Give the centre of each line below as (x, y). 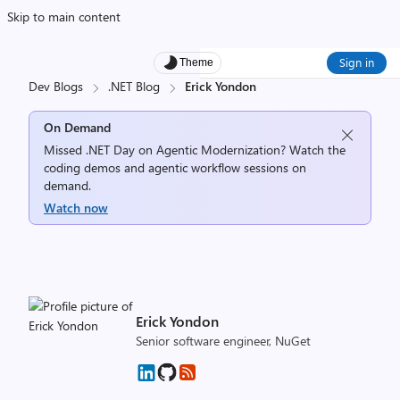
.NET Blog (134, 86)
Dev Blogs (56, 86)
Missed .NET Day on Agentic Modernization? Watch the (195, 150)
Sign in (357, 62)
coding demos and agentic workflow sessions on (175, 167)
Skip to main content (64, 17)
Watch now (76, 208)
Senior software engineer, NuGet (223, 340)
